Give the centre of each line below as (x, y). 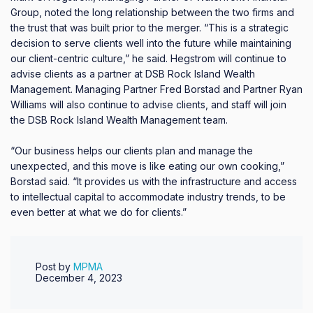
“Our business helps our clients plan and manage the (132, 151)
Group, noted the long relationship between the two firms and (152, 12)
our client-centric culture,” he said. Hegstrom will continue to (148, 58)
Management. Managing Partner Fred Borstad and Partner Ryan (156, 89)
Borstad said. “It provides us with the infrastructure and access (154, 181)
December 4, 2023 (79, 277)
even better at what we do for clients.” (99, 212)
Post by (54, 266)
